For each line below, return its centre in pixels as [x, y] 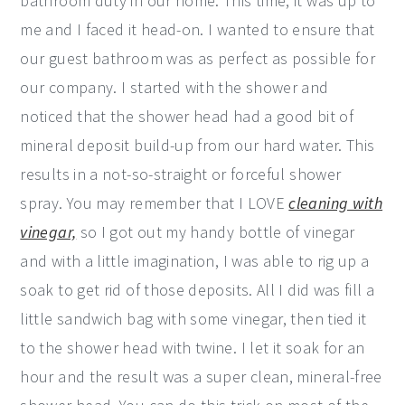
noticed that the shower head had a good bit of [187, 116]
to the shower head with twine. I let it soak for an [193, 347]
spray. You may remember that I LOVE [155, 202]
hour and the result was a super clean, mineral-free [201, 376]
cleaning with [336, 202]
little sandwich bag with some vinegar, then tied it [193, 318]
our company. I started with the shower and [174, 87]
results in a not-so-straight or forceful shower [181, 174]
